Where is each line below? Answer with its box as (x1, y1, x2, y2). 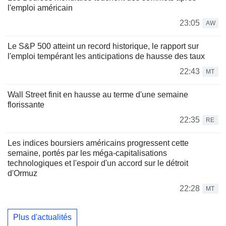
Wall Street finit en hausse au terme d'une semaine (8, 90, 188, 99)
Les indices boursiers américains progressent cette (8, 138, 189, 147)
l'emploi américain (8, 3, 73, 12)
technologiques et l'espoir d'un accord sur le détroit (8, 158, 188, 167)
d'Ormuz (8, 168, 37, 178)
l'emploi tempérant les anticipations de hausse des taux (8, 51, 205, 61)
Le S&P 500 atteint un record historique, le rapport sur (8, 41, 199, 50)
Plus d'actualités (13, 213, 72, 222)
